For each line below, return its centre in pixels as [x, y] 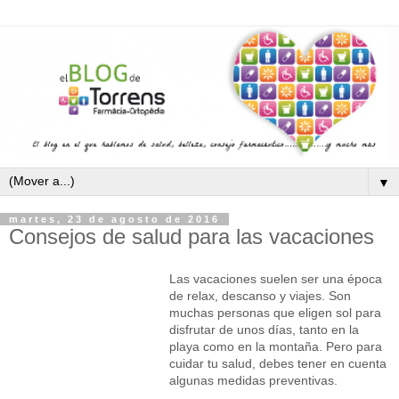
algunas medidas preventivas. [253, 380]
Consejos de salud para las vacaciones [191, 236]
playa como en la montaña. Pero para [276, 346]
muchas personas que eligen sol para [275, 312]
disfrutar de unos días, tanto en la [264, 329]
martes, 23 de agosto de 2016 [114, 219]
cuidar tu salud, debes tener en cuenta [278, 363]
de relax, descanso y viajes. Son [260, 295]
